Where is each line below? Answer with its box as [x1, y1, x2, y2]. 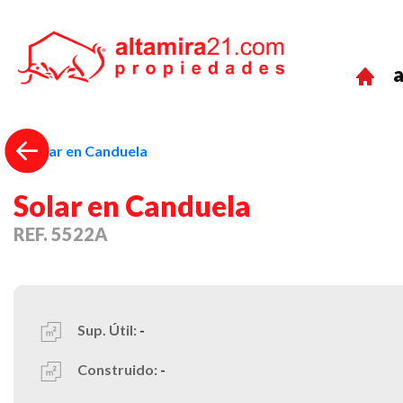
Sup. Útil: [77, 320, 139, 338]
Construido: [77, 360, 157, 378]
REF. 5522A [13, 222, 108, 245]
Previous [26, 152, 86, 170]
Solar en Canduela [13, 187, 251, 223]
